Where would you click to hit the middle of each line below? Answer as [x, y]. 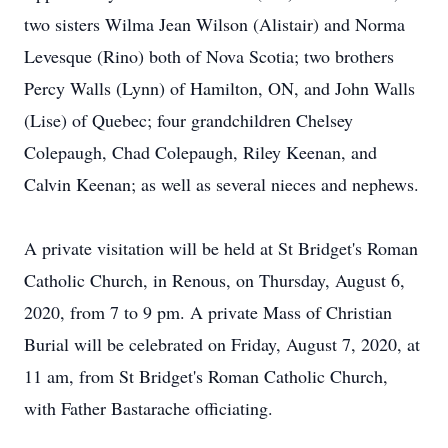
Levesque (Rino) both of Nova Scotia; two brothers [209, 56]
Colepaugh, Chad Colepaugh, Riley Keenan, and [200, 152]
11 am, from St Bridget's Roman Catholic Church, [206, 376]
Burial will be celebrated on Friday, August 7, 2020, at [222, 344]
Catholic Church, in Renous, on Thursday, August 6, [214, 280]
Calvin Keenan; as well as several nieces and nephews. [221, 184]
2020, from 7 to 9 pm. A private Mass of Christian [208, 312]
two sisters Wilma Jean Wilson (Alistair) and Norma [214, 24]
